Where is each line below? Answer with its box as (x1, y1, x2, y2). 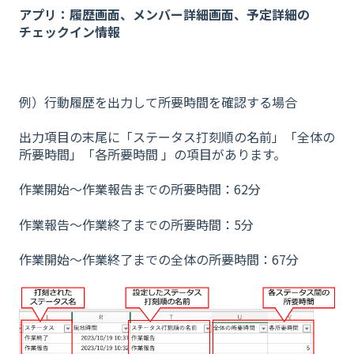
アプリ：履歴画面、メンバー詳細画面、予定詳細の (19, 4, 310, 24)
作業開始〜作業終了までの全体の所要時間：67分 (19, 250, 299, 269)
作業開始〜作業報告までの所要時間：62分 (19, 179, 261, 199)
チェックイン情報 (19, 21, 120, 41)
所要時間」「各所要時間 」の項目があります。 (19, 145, 286, 164)
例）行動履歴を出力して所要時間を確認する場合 (19, 92, 297, 111)
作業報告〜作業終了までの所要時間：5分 (19, 214, 254, 234)
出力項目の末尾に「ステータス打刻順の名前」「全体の (19, 127, 335, 147)
